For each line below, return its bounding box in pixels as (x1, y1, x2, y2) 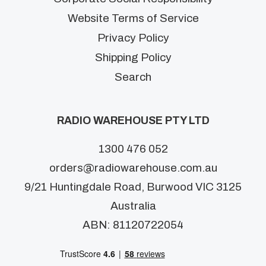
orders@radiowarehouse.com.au (49, 161, 217, 175)
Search (115, 71, 151, 84)
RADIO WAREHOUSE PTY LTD (56, 115, 210, 127)
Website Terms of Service (67, 12, 199, 25)
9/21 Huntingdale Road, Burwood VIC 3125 (24, 180, 242, 194)
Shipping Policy (94, 51, 172, 64)
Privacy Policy (97, 31, 169, 45)
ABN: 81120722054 (83, 218, 183, 232)
